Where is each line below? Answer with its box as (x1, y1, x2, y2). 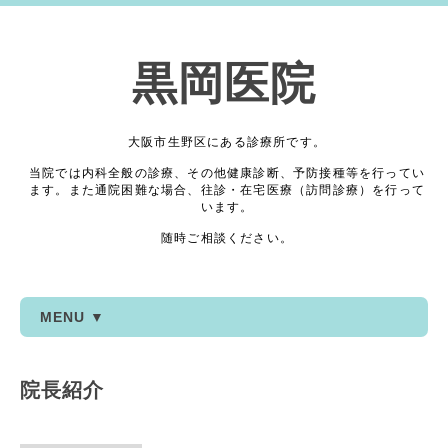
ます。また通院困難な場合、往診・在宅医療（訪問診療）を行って (28, 183, 425, 197)
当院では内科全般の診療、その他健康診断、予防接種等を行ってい (28, 166, 425, 180)
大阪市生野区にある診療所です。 (128, 135, 326, 149)
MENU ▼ (40, 309, 105, 325)
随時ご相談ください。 (161, 231, 293, 245)
